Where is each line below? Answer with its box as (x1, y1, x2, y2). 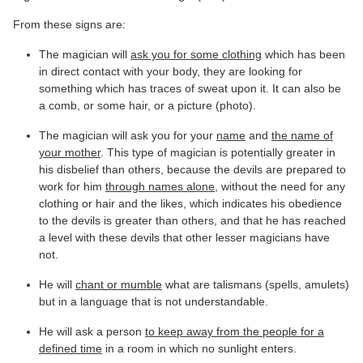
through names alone (105, 179, 215, 193)
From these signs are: (13, 17, 126, 31)
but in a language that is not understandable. (39, 294, 268, 308)
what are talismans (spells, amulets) (162, 277, 349, 291)
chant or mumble (75, 277, 162, 291)
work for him (39, 179, 105, 193)
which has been (262, 47, 345, 61)
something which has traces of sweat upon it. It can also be (39, 81, 341, 95)
